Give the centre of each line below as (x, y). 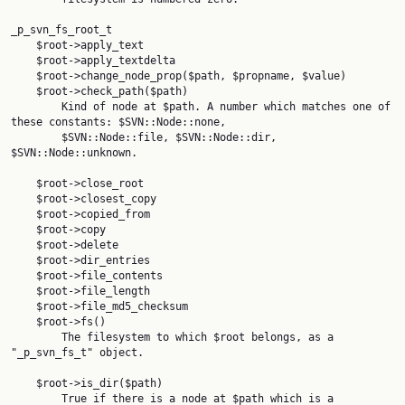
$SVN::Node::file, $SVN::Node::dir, (36, 137)
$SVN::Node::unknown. (74, 153)
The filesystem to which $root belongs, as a (36, 337)
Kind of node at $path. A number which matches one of (36, 107)
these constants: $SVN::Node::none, (118, 122)
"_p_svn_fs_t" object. (77, 353)
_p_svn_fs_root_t (61, 30)
